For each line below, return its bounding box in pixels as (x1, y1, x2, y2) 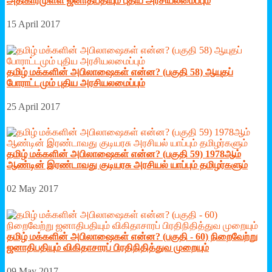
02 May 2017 (7, 183, 58, 194)
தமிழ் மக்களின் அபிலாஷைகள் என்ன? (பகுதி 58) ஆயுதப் (7, 66, 233, 77)
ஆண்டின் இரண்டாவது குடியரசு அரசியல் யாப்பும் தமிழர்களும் (7, 160, 248, 171)
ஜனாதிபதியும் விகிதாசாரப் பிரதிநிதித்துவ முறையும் (7, 242, 209, 253)
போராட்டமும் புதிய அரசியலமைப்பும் (7, 77, 145, 88)
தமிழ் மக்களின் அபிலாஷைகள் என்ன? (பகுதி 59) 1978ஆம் (7, 149, 241, 160)
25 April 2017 (7, 101, 60, 112)
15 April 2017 (7, 19, 60, 30)
